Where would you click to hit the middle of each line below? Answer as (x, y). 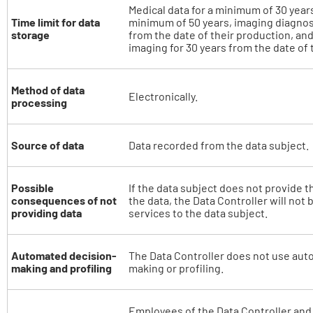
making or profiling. (176, 268)
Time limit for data (56, 22)
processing (39, 102)
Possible (32, 188)
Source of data (48, 145)
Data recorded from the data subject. (219, 145)
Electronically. (163, 96)
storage (30, 35)
